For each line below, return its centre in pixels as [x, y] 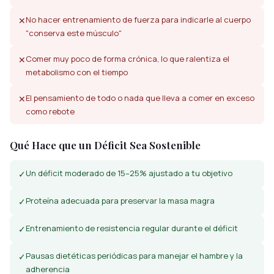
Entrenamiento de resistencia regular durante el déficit [132, 228]
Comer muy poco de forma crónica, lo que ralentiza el [128, 59]
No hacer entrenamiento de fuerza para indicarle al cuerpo [138, 20]
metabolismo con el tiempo [77, 72]
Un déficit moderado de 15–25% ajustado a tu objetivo [129, 173]
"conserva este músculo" [74, 33]
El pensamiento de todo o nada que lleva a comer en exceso [140, 98]
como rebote [50, 112]
